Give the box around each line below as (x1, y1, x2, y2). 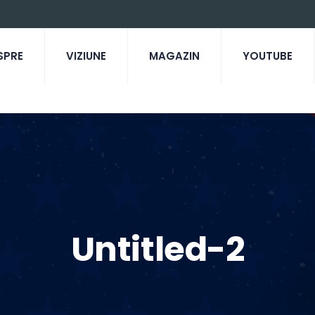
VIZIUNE (65, 49, 106, 63)
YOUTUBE (242, 49, 292, 63)
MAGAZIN (148, 49, 200, 63)
